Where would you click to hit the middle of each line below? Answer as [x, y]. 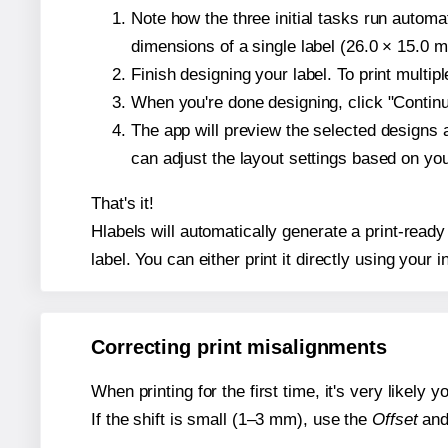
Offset [395, 420]
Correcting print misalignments [239, 347]
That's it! [122, 203]
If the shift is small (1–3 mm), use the [231, 420]
